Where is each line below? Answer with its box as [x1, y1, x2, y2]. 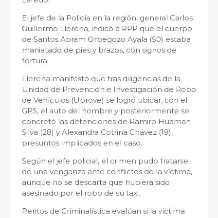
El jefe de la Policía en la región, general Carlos [22, 13, 193, 23]
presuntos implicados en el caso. [22, 138, 142, 148]
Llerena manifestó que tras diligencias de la [22, 74, 181, 84]
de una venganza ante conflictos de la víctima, [22, 167, 192, 177]
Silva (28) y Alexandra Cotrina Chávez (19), [22, 127, 173, 137]
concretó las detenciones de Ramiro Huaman [22, 117, 191, 127]
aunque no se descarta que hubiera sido [22, 178, 170, 187]
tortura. [22, 56, 49, 66]
